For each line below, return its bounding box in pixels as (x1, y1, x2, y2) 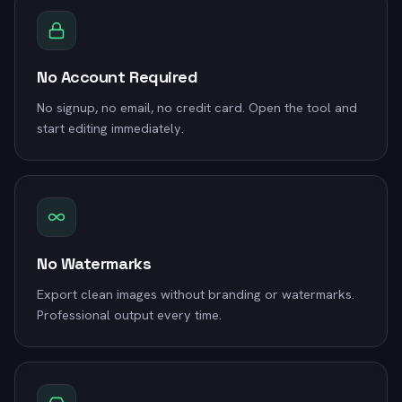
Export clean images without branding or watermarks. (37, 285, 354, 302)
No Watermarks (37, 253, 152, 274)
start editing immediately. (37, 119, 184, 136)
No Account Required (37, 66, 198, 87)
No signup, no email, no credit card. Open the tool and (37, 99, 357, 116)
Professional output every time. (37, 306, 222, 323)
